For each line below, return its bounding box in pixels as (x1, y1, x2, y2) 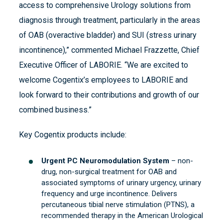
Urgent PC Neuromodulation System (41, 156, 169, 166)
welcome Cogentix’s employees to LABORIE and (19, 75, 188, 85)
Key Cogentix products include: (19, 130, 126, 140)
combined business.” (19, 105, 92, 115)
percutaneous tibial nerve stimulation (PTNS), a (41, 200, 195, 210)
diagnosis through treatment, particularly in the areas (19, 15, 200, 25)
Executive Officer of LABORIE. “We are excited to (19, 60, 188, 70)
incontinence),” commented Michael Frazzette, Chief (19, 45, 200, 55)
